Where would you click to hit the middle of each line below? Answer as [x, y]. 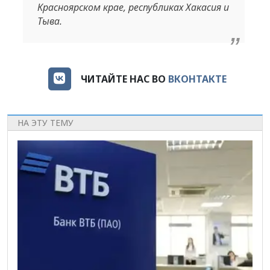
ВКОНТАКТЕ [198, 79]
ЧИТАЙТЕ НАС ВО [125, 79]
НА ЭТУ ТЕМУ [46, 122]
